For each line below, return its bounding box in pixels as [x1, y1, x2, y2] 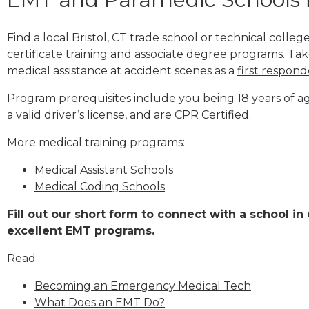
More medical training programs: [7, 135, 185, 149]
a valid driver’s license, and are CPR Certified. [7, 108, 251, 121]
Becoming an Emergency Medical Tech [34, 279, 251, 292]
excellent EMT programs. [7, 223, 154, 237]
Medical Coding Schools [34, 179, 165, 193]
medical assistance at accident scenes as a [7, 63, 237, 77]
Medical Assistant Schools [34, 163, 173, 177]
